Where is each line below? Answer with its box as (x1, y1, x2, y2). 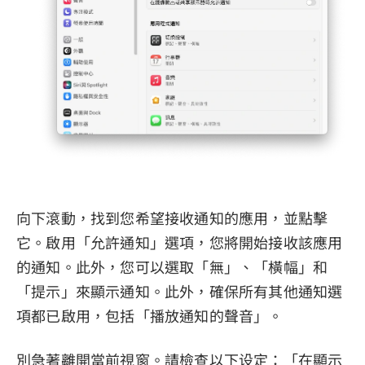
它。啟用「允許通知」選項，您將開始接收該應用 (16, 231, 343, 253)
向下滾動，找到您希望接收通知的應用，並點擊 (16, 206, 328, 228)
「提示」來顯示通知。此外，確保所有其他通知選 (16, 279, 343, 301)
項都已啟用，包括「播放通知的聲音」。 (16, 304, 284, 326)
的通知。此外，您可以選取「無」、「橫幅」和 (16, 255, 328, 277)
